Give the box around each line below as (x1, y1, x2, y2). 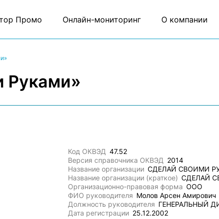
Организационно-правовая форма (68, 182, 183, 191)
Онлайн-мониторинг (62, 14, 141, 24)
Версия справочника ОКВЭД (68, 156, 164, 164)
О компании (161, 14, 208, 24)
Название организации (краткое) (68, 174, 178, 182)
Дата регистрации (68, 209, 130, 217)
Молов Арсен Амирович (136, 191, 217, 199)
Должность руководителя (68, 200, 155, 208)
